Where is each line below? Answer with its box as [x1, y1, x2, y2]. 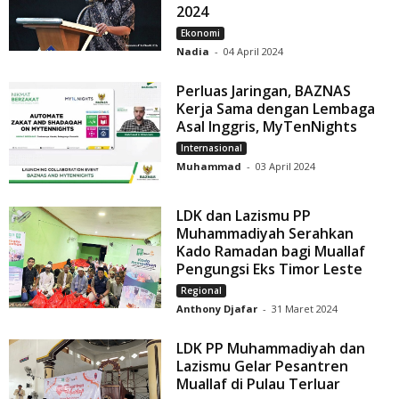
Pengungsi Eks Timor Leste [176, 258, 363, 279]
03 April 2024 [256, 159, 316, 173]
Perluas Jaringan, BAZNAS [176, 80, 352, 101]
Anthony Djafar [176, 301, 258, 315]
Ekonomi [181, 26, 221, 39]
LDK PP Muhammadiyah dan [176, 338, 366, 358]
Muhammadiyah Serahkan [176, 223, 354, 243]
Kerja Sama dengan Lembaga [176, 98, 376, 118]
